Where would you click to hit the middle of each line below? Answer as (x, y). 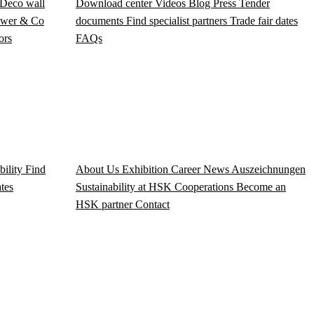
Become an (261, 186)
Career (187, 169)
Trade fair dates (264, 21)
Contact (152, 204)
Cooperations (205, 186)
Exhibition (146, 169)
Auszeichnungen (268, 169)
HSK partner (105, 204)
